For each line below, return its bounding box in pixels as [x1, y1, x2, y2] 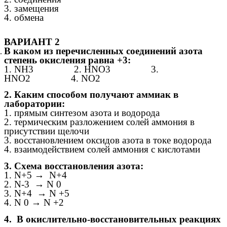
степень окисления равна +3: [4, 54, 131, 65]
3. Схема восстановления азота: [4, 161, 143, 171]
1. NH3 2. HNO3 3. [4, 63, 159, 74]
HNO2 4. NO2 [4, 72, 100, 84]
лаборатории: [4, 98, 65, 109]
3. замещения [4, 3, 180, 14]
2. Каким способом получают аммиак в [4, 89, 178, 100]
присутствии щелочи [4, 126, 89, 137]
